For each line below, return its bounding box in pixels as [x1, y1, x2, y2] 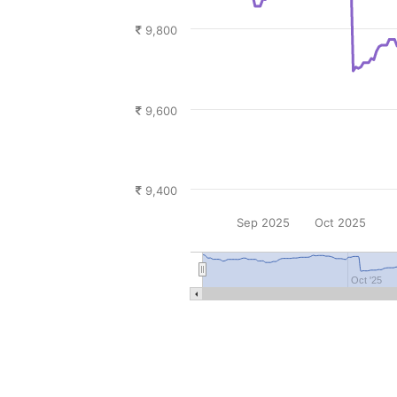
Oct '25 [351, 275, 383, 285]
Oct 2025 [315, 215, 366, 230]
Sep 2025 [236, 215, 290, 230]
